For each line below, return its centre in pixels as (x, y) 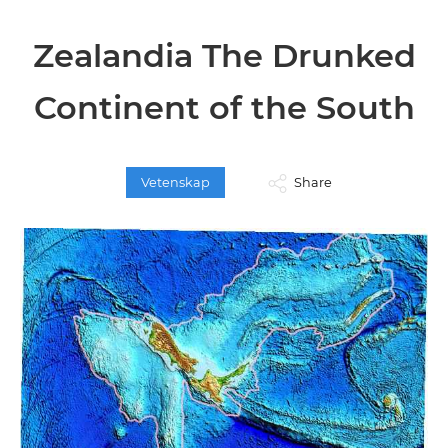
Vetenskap (175, 182)
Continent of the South (224, 107)
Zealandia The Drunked (224, 55)
